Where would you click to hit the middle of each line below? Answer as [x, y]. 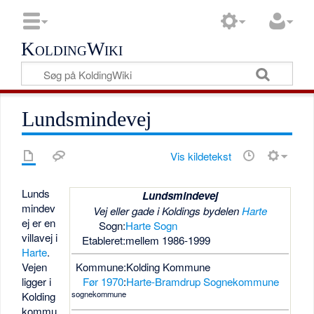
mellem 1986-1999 [168, 240]
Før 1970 [103, 282]
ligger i [37, 282]
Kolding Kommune [168, 267]
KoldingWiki [72, 49]
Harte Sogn [151, 226]
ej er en [39, 223]
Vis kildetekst [200, 156]
